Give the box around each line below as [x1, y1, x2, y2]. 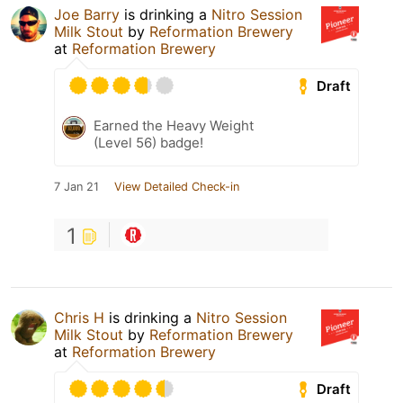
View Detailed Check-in [114, 180, 239, 194]
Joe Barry [54, 5, 120, 24]
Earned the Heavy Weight [94, 117, 254, 135]
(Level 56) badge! [94, 134, 203, 152]
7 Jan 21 [54, 180, 99, 194]
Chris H [54, 309, 104, 327]
